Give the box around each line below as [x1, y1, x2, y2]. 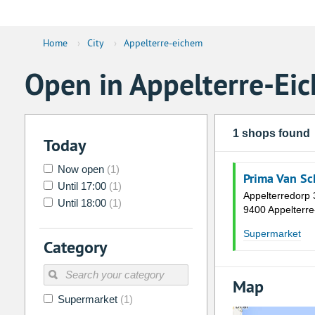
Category [43, 236, 107, 259]
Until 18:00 [54, 197, 109, 210]
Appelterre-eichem [123, 37, 202, 50]
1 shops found [232, 127, 310, 140]
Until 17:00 [54, 180, 109, 193]
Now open [54, 163, 107, 176]
